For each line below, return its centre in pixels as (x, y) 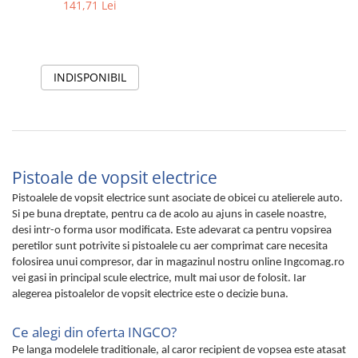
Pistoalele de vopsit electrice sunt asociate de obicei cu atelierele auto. (177, 199)
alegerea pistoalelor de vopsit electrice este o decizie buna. (150, 295)
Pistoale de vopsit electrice (115, 177)
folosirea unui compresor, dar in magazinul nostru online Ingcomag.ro (178, 263)
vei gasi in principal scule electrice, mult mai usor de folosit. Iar (159, 279)
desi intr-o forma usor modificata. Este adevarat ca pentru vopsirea (172, 231)
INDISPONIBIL (89, 78)
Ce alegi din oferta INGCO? (94, 331)
